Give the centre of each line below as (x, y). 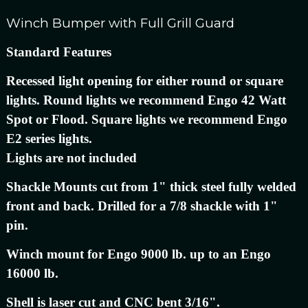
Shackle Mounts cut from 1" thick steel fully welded (151, 186)
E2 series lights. (49, 138)
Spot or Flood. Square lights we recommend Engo (146, 119)
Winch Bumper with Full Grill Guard (120, 23)
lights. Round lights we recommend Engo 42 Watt (146, 100)
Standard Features (58, 52)
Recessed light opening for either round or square (144, 80)
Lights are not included (71, 157)
